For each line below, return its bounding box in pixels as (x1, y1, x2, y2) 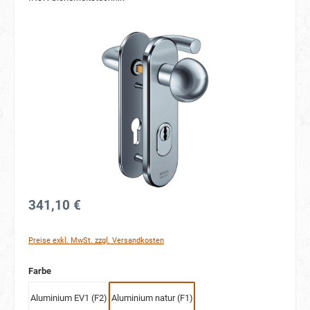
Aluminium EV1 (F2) (30, 292, 107, 303)
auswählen (51, 264, 95, 275)
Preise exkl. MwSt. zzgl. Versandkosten (28, 235, 164, 245)
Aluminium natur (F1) (111, 292, 193, 303)
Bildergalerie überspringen (28, 32, 129, 43)
